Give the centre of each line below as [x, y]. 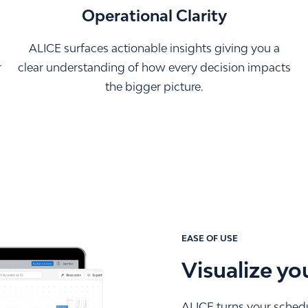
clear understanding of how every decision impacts [154, 67]
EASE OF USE [210, 238]
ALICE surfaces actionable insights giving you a [154, 48]
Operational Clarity [154, 15]
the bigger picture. [154, 86]
